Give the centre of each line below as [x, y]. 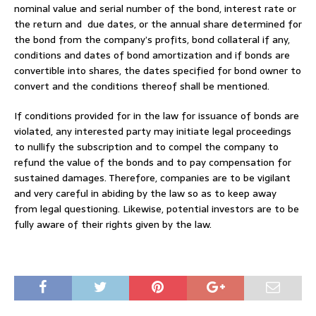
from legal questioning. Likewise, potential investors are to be [157, 208]
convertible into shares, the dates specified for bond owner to [158, 70]
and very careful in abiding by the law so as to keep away [145, 193]
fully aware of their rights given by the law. [113, 224]
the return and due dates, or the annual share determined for [158, 24]
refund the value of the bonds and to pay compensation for [153, 162]
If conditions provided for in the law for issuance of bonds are [157, 115]
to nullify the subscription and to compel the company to [146, 146]
